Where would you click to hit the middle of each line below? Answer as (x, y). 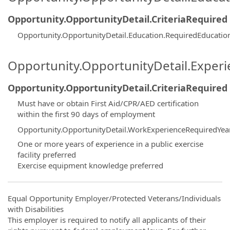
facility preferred (46, 155)
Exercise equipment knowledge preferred (90, 165)
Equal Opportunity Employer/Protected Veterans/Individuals (114, 198)
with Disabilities (36, 209)
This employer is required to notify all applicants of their (107, 220)
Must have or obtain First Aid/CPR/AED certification (108, 103)
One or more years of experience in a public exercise (110, 144)
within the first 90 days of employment (86, 114)
